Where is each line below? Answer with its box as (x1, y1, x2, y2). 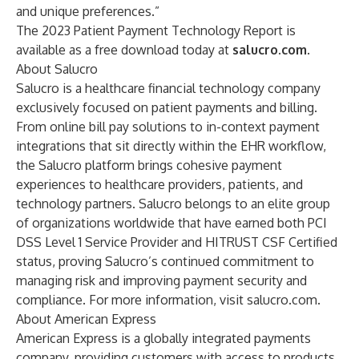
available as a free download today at (16, 42, 232, 58)
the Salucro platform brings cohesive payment (16, 157, 282, 173)
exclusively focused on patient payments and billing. (16, 99, 317, 115)
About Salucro (16, 61, 98, 77)
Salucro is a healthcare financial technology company (16, 80, 321, 96)
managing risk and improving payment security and (16, 272, 307, 288)
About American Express (16, 311, 156, 327)
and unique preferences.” (16, 3, 159, 19)
